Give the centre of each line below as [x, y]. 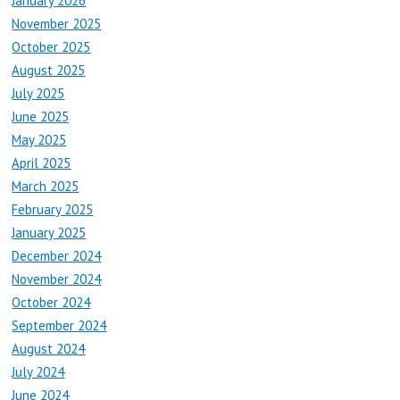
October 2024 [51, 303]
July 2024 [38, 372]
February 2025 [53, 210]
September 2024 [59, 326]
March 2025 [46, 187]
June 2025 [41, 117]
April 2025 [42, 163]
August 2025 [49, 71]
